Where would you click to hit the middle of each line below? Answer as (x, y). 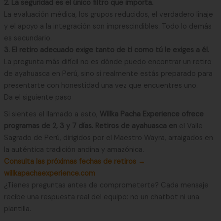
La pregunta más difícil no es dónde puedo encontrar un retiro (108, 62)
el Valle (191, 126)
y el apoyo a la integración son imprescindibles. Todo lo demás (108, 26)
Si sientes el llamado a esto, (51, 114)
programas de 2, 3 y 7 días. (48, 126)
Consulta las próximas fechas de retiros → (74, 162)
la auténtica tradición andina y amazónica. (74, 150)
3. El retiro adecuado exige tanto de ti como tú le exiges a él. (106, 50)
